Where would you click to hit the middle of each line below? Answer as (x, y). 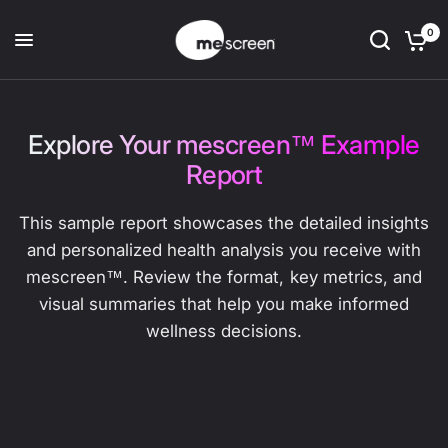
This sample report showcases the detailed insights (224, 223)
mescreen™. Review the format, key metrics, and (224, 277)
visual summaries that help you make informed (224, 304)
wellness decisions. (224, 331)
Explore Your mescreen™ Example (224, 144)
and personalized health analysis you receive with (224, 250)
